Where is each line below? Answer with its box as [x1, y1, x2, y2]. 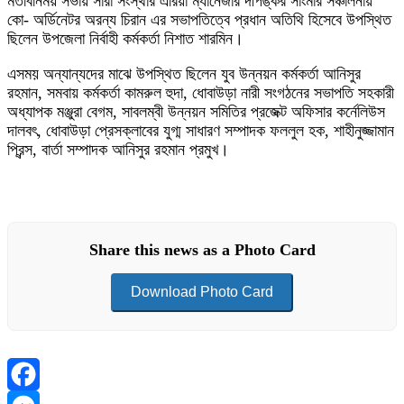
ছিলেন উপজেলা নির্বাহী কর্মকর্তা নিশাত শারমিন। [7, 29, 243, 48]
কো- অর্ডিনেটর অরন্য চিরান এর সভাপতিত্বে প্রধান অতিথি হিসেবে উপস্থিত [7, 10, 391, 29]
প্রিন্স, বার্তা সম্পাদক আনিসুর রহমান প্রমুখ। [7, 140, 229, 159]
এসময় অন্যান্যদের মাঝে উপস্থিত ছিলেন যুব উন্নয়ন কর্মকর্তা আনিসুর [7, 64, 361, 83]
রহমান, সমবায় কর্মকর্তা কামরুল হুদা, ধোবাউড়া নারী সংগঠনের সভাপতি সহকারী [7, 83, 394, 102]
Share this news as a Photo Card [88, 240, 316, 259]
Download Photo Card [131, 283, 273, 299]
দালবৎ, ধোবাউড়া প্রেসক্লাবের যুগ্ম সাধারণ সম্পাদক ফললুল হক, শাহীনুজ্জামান [7, 121, 394, 140]
